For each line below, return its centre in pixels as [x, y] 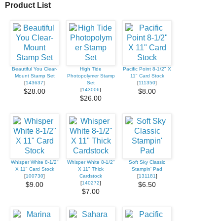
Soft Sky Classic [147, 162]
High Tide [91, 69]
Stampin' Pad [147, 169]
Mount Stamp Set [35, 75]
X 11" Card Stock [35, 169]
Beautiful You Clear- [35, 69]
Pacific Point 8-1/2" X [147, 69]
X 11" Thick [91, 169]
